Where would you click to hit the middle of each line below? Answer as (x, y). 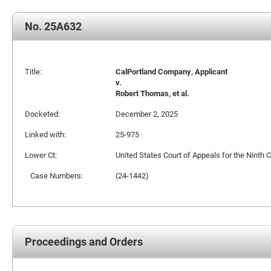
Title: (33, 71)
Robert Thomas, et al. (152, 93)
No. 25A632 (53, 26)
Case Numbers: (54, 175)
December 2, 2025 (147, 114)
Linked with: (45, 134)
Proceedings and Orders (84, 241)
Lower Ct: (41, 155)
